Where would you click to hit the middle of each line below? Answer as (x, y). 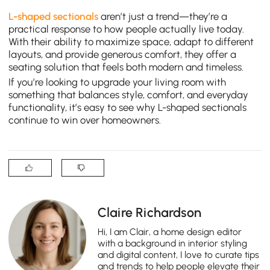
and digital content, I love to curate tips (179, 254)
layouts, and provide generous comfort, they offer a (123, 54)
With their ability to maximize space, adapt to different (131, 41)
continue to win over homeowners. (85, 120)
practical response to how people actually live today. (127, 29)
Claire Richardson (150, 213)
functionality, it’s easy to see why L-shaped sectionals (128, 108)
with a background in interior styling (173, 243)
